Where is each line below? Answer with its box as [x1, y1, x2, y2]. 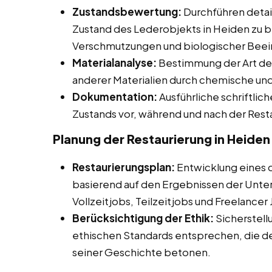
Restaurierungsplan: [72, 160, 175, 174]
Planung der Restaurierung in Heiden [53, 131, 270, 147]
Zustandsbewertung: [72, 5, 182, 19]
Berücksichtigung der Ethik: [72, 211, 214, 225]
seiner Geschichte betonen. [72, 245, 211, 259]
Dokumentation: [72, 90, 157, 104]
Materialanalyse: [72, 56, 157, 70]
